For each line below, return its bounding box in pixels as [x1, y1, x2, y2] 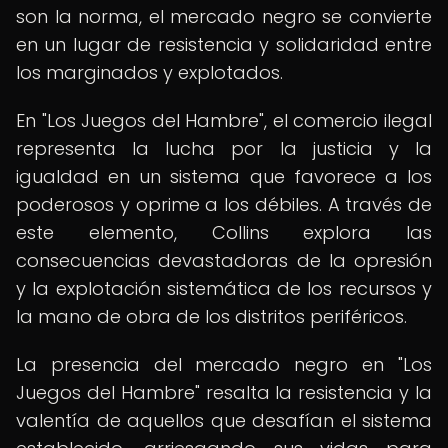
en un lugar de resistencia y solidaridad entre [16, 32, 432, 57]
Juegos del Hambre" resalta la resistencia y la [16, 380, 432, 405]
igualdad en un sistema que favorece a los [16, 164, 432, 189]
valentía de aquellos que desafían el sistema [16, 408, 432, 433]
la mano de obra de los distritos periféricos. [16, 304, 407, 329]
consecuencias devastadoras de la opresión [16, 248, 432, 273]
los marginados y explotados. [16, 60, 283, 85]
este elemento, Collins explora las [16, 220, 432, 245]
